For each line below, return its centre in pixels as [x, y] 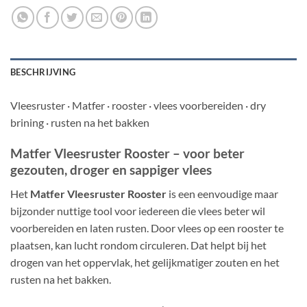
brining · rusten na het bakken [80, 123]
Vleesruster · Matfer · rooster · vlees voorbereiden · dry [138, 106]
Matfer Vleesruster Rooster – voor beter [127, 153]
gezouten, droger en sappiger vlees [111, 170]
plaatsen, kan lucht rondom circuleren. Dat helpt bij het [138, 245]
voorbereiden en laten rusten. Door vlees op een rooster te [147, 228]
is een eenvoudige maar [222, 193]
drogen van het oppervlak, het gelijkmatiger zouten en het [145, 262]
